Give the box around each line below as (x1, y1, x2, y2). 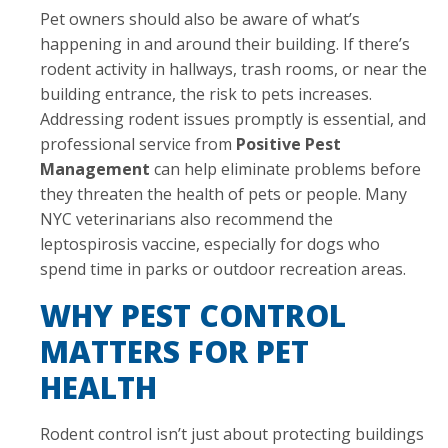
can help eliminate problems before (150, 157, 421, 180)
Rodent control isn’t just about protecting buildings (40, 422, 424, 445)
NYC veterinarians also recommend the (40, 207, 333, 230)
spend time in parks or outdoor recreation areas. (40, 257, 406, 280)
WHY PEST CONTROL (40, 294, 346, 336)
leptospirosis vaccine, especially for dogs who (40, 232, 380, 255)
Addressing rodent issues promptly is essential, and (40, 107, 426, 130)
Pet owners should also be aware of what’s (40, 7, 360, 30)
